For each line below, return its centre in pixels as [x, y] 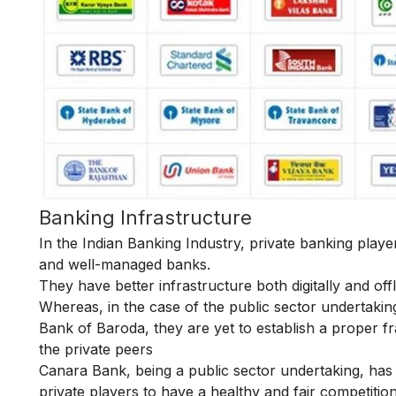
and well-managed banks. [127, 264]
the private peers [96, 349]
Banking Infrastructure [148, 217]
